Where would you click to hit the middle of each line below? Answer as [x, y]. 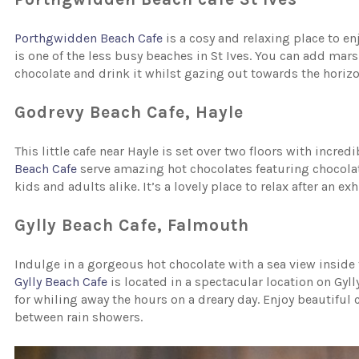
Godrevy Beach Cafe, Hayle [129, 113]
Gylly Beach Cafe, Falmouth [132, 226]
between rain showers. [79, 317]
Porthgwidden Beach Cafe [89, 38]
